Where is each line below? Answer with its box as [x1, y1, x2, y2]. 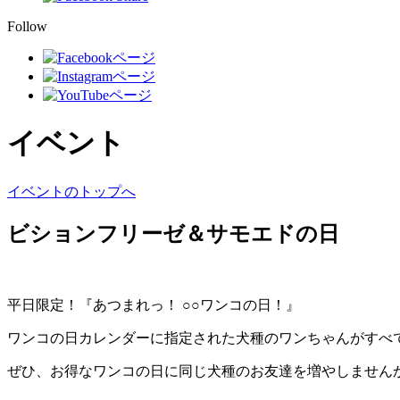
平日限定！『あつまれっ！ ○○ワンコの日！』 [7, 296, 300, 312]
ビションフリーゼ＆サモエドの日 [7, 221, 339, 246]
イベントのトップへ [7, 183, 136, 199]
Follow [7, 19, 47, 34]
